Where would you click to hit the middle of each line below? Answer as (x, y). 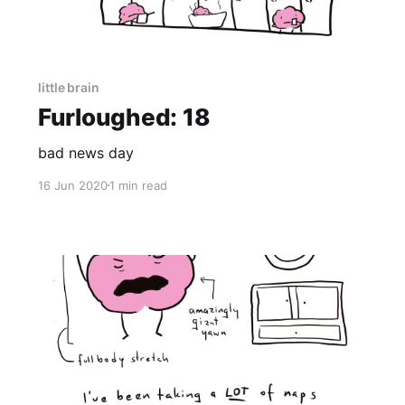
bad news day (85, 152)
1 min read (138, 185)
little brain (69, 87)
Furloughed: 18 (124, 117)
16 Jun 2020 (72, 185)
